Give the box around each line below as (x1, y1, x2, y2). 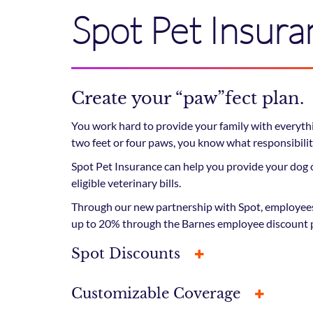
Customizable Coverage (71, 285, 245, 303)
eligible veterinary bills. (71, 176, 181, 190)
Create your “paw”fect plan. (71, 88, 304, 109)
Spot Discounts (71, 245, 184, 263)
